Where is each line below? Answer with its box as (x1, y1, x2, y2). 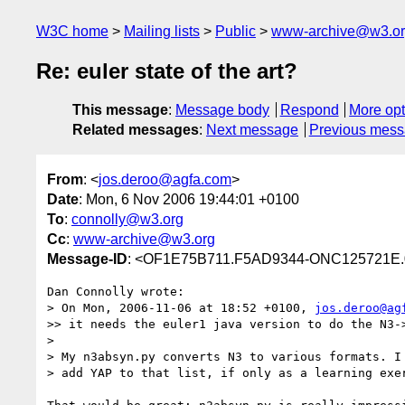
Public (215, 24, 256, 39)
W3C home (36, 24, 108, 39)
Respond (279, 102, 339, 118)
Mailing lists (124, 24, 200, 39)
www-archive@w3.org (73, 231, 215, 247)
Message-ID (47, 250, 127, 267)
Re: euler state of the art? (36, 59, 297, 84)
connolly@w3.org (71, 211, 184, 227)
